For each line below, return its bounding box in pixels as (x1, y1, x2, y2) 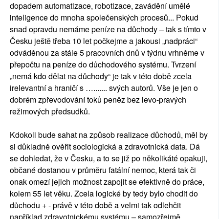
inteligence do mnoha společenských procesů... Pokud (10, 12, 198, 23)
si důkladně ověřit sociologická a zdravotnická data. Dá (10, 141, 200, 153)
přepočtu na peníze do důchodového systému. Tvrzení (10, 59, 196, 70)
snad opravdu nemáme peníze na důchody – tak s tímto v (10, 23, 206, 35)
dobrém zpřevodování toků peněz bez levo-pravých (10, 94, 186, 106)
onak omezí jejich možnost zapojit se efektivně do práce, (10, 176, 204, 188)
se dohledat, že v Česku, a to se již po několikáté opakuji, (10, 153, 207, 164)
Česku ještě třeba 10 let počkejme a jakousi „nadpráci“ (10, 35, 197, 47)
